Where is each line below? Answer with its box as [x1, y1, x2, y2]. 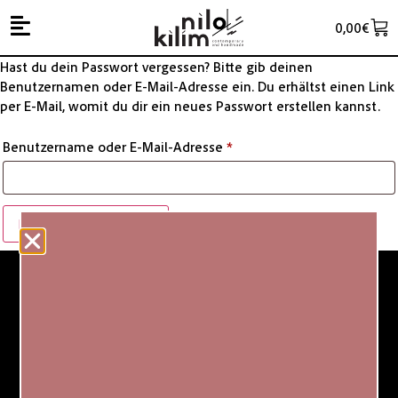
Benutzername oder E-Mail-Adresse [3, 138, 227, 156]
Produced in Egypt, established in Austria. [79, 342, 319, 361]
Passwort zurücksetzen [18, 215, 154, 234]
